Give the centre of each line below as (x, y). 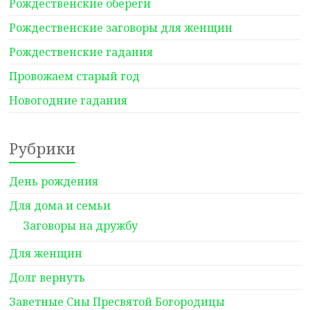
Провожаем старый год (75, 76)
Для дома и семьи (60, 206)
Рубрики (43, 148)
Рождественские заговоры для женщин (121, 28)
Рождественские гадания (81, 52)
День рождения (54, 181)
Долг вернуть (47, 277)
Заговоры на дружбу (81, 226)
